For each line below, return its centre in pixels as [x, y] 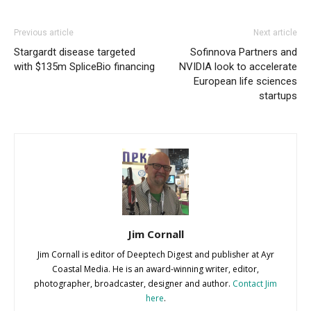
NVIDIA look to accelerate [238, 66]
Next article [275, 32]
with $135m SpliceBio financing [84, 66]
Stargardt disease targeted [75, 52]
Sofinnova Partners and [244, 52]
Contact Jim [255, 283]
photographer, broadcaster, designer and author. [133, 283]
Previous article [44, 32]
